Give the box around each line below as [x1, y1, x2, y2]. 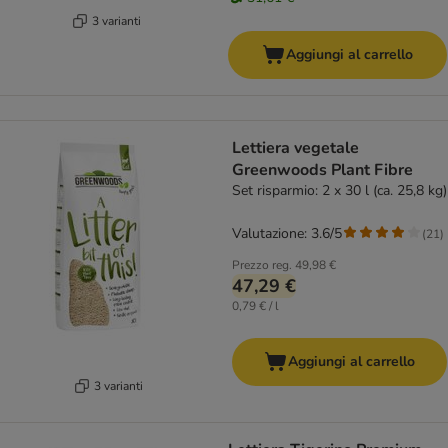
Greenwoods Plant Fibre [232, 159, 413, 182]
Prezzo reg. [232, 257, 292, 274]
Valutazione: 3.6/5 [232, 224, 342, 244]
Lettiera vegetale [232, 137, 359, 160]
